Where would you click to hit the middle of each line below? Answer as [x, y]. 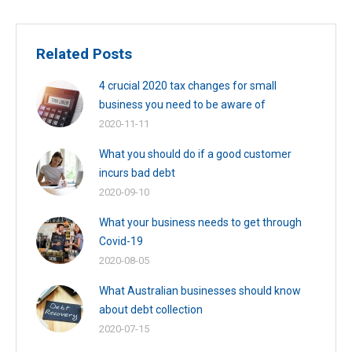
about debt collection [151, 309]
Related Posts [84, 53]
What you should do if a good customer [195, 154]
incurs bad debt [137, 172]
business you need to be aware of [182, 104]
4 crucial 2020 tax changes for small [188, 85]
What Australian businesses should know [200, 290]
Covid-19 [121, 241]
